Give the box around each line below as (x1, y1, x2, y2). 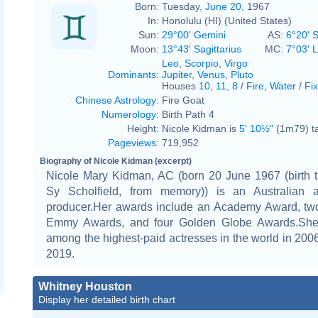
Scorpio (185, 57, 219, 69)
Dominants (108, 68, 156, 80)
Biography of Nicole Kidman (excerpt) (40, 155, 192, 166)
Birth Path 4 (162, 108, 214, 120)
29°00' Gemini (162, 28, 226, 40)
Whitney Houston (38, 280, 132, 292)
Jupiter (162, 68, 192, 80)
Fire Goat (162, 94, 204, 106)
